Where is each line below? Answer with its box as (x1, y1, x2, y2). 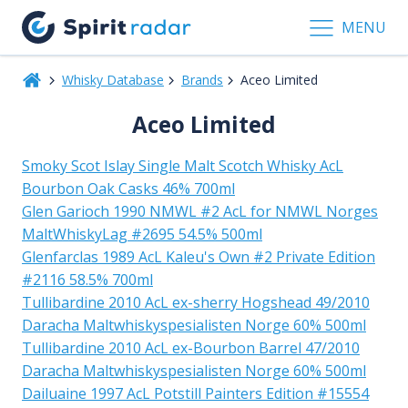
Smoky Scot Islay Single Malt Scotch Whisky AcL (22, 155, 343, 176)
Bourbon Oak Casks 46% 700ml (22, 178, 235, 199)
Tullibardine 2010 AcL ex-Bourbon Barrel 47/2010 (22, 337, 360, 358)
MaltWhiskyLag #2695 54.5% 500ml (22, 223, 262, 244)
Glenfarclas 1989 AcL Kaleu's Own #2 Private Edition (22, 246, 375, 267)
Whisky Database (61, 70, 164, 88)
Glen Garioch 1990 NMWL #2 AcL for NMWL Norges (22, 200, 378, 221)
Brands (180, 70, 223, 88)
